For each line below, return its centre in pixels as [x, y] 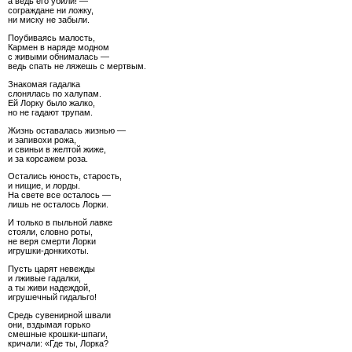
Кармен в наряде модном [59, 47]
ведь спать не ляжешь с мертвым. [77, 66]
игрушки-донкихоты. [48, 251]
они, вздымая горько [49, 324]
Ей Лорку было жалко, [51, 103]
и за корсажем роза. [48, 158]
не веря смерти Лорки [52, 242]
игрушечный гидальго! [52, 297]
